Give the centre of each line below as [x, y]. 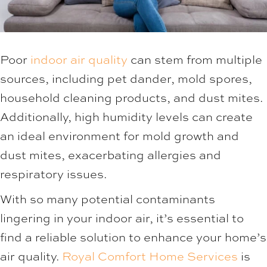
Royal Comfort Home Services [150, 256]
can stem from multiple [196, 60]
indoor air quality [80, 60]
